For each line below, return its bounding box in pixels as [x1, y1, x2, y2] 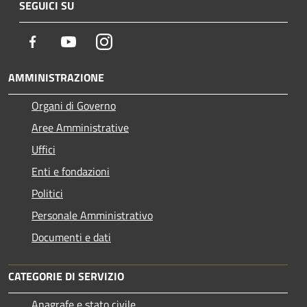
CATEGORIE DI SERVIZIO [8, 268, 124, 284]
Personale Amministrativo [32, 207, 153, 223]
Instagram [112, 33, 159, 49]
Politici [32, 185, 63, 201]
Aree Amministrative [32, 119, 129, 136]
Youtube [76, 33, 114, 49]
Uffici [32, 141, 56, 158]
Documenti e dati [32, 229, 111, 245]
